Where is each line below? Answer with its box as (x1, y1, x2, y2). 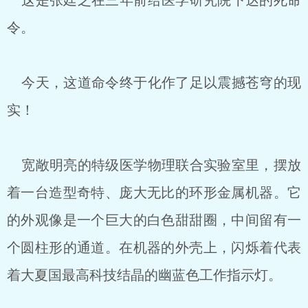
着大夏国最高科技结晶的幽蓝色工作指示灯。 (7, 267, 282, 283)
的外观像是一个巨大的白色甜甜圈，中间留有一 (7, 212, 301, 228)
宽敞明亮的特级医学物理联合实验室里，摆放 (7, 157, 301, 173)
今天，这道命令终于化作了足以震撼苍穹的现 (7, 75, 301, 90)
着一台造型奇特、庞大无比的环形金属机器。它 (7, 185, 301, 200)
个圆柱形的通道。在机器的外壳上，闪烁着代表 (7, 240, 301, 255)
